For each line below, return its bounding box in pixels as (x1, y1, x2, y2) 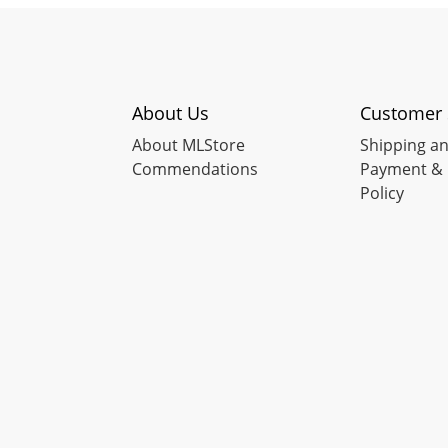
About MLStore (132, 133, 245, 156)
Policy (360, 181, 404, 204)
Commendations (132, 157, 258, 180)
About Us (132, 100, 209, 125)
